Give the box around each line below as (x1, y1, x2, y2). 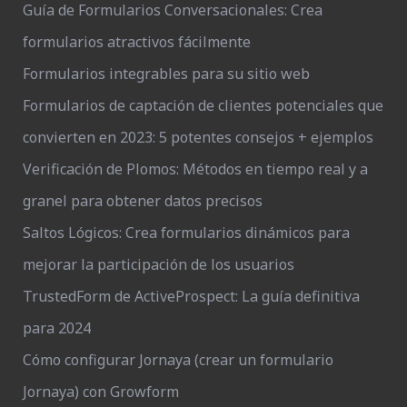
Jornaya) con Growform (23, 381, 179, 402)
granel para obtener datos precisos (23, 190, 263, 211)
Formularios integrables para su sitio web (23, 63, 310, 84)
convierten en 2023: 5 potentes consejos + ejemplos (23, 126, 373, 147)
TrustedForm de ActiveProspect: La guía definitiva (23, 285, 360, 306)
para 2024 (23, 317, 91, 338)
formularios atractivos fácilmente (23, 31, 251, 52)
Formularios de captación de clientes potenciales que (23, 94, 383, 115)
